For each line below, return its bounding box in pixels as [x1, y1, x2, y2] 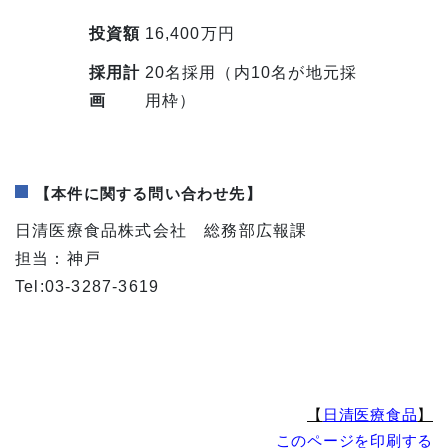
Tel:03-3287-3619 [15, 278, 160, 296]
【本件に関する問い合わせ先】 [35, 185, 262, 203]
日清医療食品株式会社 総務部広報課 [15, 222, 308, 240]
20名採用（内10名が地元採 [144, 64, 358, 82]
